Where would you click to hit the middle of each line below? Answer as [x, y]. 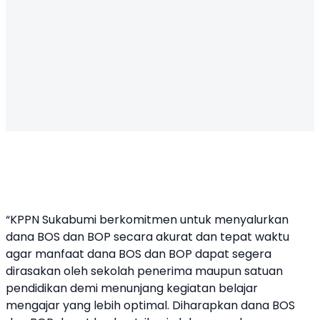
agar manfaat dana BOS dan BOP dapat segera [139, 254]
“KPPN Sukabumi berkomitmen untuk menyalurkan [147, 220]
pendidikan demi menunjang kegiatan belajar [132, 288]
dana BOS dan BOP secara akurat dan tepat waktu [147, 237]
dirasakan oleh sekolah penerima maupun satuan [144, 271]
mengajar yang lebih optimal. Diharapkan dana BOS [150, 305]
